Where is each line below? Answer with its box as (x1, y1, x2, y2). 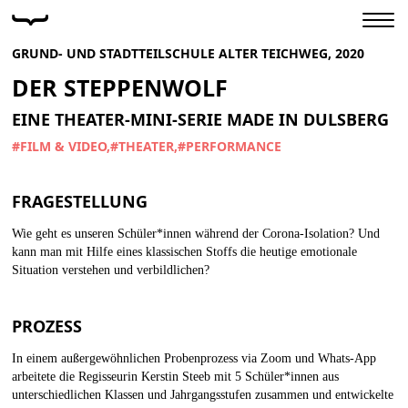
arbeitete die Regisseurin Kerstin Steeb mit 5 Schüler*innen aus (12, 370, 339, 383)
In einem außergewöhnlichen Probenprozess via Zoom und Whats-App (12, 352, 376, 365)
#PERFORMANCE (178, 138, 281, 155)
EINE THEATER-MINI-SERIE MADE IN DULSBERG (12, 108, 389, 130)
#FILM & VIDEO (12, 138, 107, 155)
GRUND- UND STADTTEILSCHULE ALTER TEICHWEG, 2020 (12, 45, 364, 62)
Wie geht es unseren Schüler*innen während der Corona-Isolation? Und (12, 227, 380, 240)
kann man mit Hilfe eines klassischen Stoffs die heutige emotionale (12, 245, 357, 259)
